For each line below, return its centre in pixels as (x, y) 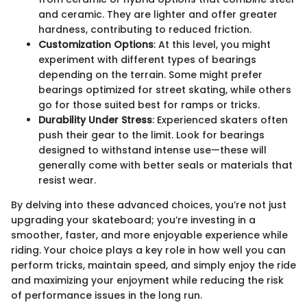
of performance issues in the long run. (107, 296)
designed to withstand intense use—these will (152, 150)
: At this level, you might (212, 45)
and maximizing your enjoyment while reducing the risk (147, 281)
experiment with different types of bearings (147, 60)
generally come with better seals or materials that (165, 165)
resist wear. (67, 181)
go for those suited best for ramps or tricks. (149, 105)
